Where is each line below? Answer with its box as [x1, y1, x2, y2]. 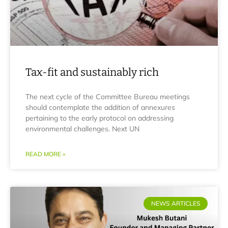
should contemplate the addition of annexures [25, 103, 175, 112]
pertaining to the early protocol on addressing [25, 113, 174, 123]
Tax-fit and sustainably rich [25, 66, 159, 79]
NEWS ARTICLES [151, 199, 201, 208]
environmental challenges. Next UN [25, 124, 139, 133]
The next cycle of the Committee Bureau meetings [25, 92, 190, 101]
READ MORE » [25, 150, 65, 158]
